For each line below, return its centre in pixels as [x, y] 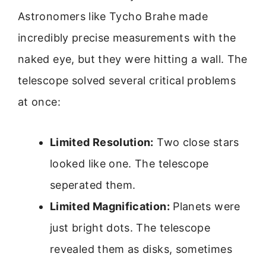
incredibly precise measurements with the [127, 37]
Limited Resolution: [102, 142]
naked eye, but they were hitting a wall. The [133, 59]
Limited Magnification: [110, 207]
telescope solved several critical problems [127, 80]
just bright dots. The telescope [130, 228]
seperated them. [93, 185]
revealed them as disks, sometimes [141, 249]
